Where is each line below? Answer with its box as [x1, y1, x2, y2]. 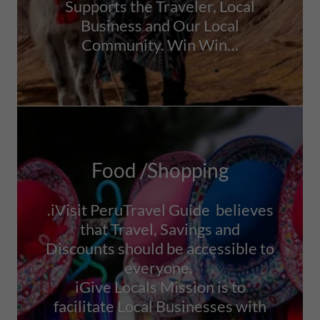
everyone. [124, 258, 196, 277]
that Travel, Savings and [80, 219, 240, 239]
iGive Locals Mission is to [74, 277, 246, 296]
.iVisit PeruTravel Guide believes [46, 200, 274, 219]
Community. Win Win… [81, 35, 239, 54]
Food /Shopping [91, 158, 229, 182]
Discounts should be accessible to [46, 239, 274, 258]
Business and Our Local [81, 16, 239, 35]
